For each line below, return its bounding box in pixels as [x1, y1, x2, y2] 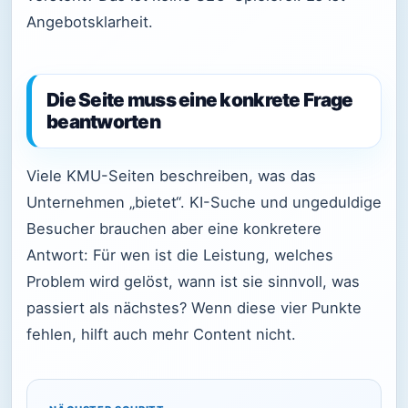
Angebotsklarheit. [26, 12, 153, 31]
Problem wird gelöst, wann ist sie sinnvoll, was [26, 271, 360, 291]
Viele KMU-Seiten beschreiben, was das [26, 166, 316, 185]
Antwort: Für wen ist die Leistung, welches [26, 245, 333, 264]
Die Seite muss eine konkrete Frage [46, 88, 353, 112]
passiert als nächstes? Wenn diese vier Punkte [26, 298, 362, 317]
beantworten [46, 110, 161, 134]
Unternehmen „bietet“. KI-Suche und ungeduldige [26, 192, 382, 211]
